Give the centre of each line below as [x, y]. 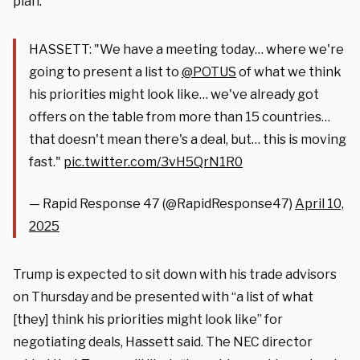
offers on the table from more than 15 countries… [180, 117]
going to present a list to [105, 72]
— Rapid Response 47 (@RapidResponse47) [162, 203]
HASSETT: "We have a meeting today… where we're [186, 49]
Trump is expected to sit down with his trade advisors [175, 274]
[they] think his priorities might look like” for [148, 319]
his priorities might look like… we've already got [174, 94]
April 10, [319, 203]
